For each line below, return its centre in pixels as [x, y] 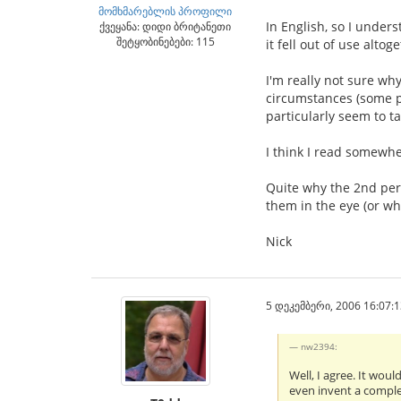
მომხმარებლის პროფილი [165, 10]
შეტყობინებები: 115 [165, 41]
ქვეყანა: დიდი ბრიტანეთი [165, 26]
